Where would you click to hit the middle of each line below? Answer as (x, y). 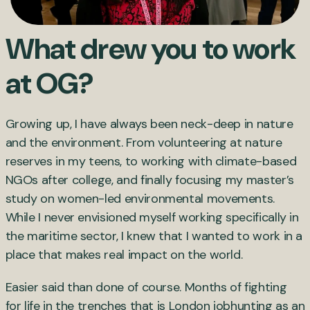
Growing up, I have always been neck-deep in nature (149, 124)
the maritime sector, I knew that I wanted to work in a (154, 236)
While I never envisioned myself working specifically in (152, 218)
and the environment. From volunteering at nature (144, 143)
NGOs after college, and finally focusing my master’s (149, 180)
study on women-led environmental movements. (140, 199)
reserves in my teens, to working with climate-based (151, 162)
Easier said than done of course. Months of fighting (146, 288)
